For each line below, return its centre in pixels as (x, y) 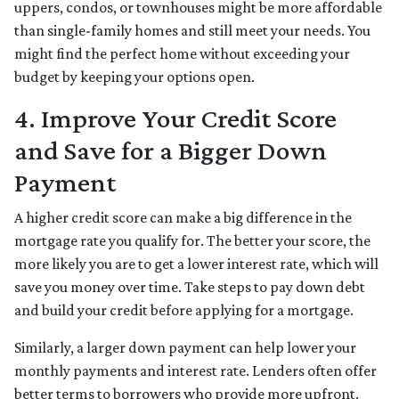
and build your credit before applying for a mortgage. (184, 310)
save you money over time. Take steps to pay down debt (190, 287)
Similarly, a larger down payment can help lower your (185, 348)
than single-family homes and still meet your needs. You (192, 31)
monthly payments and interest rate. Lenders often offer (195, 371)
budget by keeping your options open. (134, 77)
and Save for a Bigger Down (171, 151)
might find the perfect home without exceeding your (182, 54)
